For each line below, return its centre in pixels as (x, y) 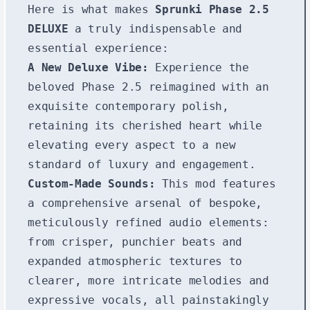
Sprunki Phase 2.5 (212, 9)
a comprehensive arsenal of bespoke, (145, 203)
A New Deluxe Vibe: (88, 67)
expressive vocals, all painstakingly (148, 300)
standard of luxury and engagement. (142, 164)
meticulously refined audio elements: (148, 222)
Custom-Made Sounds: (92, 183)
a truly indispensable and (155, 28)
